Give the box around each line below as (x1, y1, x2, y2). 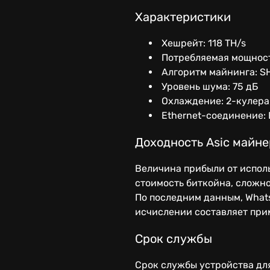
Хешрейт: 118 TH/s (159, 37, 246, 49)
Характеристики (135, 10, 231, 24)
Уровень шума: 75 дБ (159, 81, 258, 92)
